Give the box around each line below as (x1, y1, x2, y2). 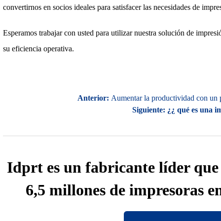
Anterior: (77, 93, 109, 102)
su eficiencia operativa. (3, 44, 74, 53)
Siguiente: (132, 105, 165, 114)
